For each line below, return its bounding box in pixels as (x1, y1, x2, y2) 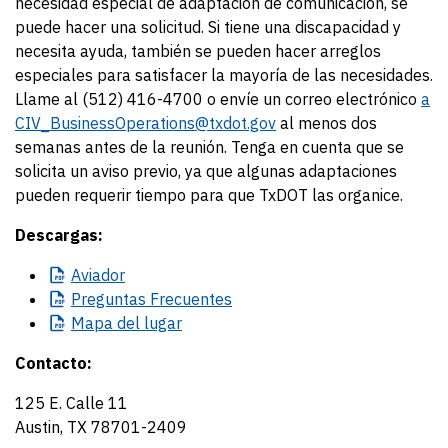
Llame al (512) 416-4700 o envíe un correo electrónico (15, 89, 421, 109)
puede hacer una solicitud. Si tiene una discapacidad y (15, 17, 401, 37)
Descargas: (15, 225, 103, 245)
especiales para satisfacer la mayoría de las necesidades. (15, 65, 433, 85)
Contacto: (15, 353, 92, 373)
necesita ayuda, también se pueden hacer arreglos (15, 41, 381, 61)
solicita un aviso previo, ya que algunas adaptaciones (15, 161, 397, 181)
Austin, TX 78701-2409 (15, 417, 187, 437)
